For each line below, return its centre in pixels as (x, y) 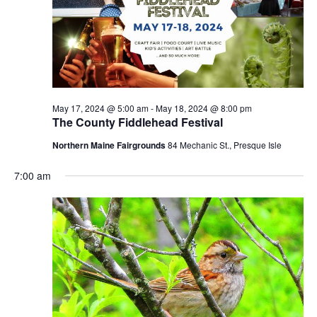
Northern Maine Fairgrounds (110, 145)
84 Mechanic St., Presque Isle (224, 145)
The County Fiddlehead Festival (137, 122)
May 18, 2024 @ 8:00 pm (203, 108)
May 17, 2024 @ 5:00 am (100, 108)
